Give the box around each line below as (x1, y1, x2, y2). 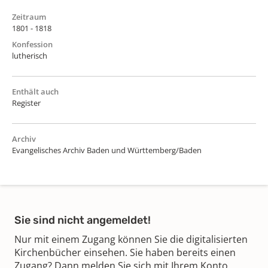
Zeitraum (12, 11, 46, 22)
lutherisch (12, 50, 47, 61)
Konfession (12, 38, 53, 50)
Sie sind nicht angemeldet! (14, 213, 151, 227)
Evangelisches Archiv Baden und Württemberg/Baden (12, 144, 202, 156)
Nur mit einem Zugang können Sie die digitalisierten (14, 232, 248, 246)
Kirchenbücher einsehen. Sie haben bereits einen (14, 245, 236, 259)
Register (12, 97, 41, 108)
